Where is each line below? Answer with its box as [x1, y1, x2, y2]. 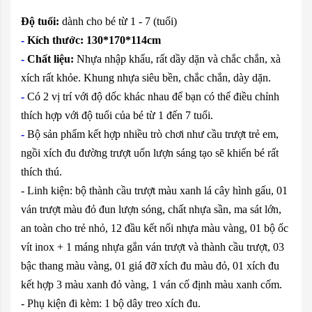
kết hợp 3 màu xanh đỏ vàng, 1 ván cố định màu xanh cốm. [21, 278, 282, 290]
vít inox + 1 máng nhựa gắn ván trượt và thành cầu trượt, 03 [21, 240, 284, 253]
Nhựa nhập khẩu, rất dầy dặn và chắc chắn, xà [74, 52, 281, 65]
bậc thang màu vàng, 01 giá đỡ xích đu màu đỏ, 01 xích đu [21, 259, 279, 272]
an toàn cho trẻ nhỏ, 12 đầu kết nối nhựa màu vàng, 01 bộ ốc [21, 221, 288, 234]
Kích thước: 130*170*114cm [27, 33, 161, 46]
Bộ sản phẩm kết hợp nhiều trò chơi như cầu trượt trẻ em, [27, 127, 279, 140]
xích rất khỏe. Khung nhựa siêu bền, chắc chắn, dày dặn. [21, 71, 271, 84]
